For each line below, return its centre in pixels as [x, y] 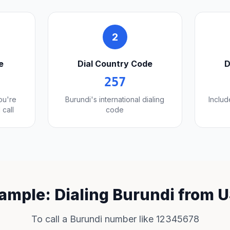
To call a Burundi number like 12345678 [115, 219]
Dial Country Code [115, 64]
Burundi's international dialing [115, 99]
